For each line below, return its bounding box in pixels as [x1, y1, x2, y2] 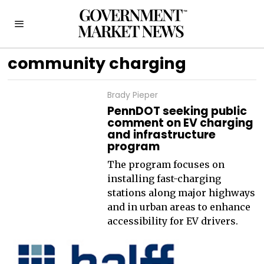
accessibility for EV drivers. [107, 215, 238, 227]
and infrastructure [107, 127, 216, 143]
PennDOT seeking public [107, 103, 247, 119]
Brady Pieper [107, 89, 158, 101]
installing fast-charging [107, 173, 221, 184]
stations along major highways [107, 187, 255, 199]
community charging [8, 52, 187, 74]
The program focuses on [107, 159, 225, 170]
